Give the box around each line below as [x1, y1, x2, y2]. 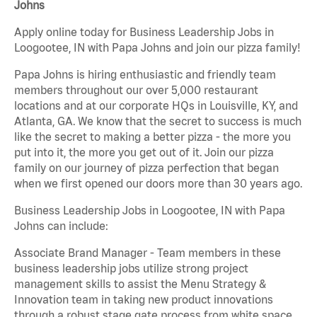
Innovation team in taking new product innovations [14, 293, 273, 306]
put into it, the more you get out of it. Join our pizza [14, 146, 274, 159]
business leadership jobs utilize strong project [14, 262, 248, 275]
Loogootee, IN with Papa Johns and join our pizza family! [14, 41, 301, 54]
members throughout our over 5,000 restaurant [14, 83, 258, 97]
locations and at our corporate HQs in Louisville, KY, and [14, 99, 298, 113]
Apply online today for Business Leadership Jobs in [14, 25, 274, 39]
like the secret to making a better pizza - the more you [14, 130, 291, 144]
